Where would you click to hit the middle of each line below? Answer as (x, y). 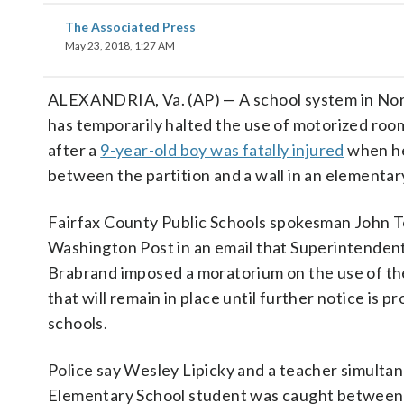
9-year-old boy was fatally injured (222, 150)
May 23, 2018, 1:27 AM (120, 46)
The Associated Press (130, 27)
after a (74, 150)
